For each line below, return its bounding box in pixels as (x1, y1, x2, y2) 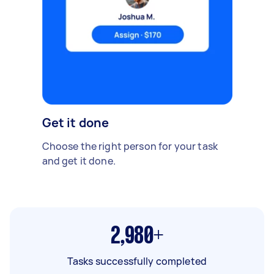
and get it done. (42, 154, 116, 168)
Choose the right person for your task (42, 139, 218, 153)
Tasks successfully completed (67, 254, 207, 268)
